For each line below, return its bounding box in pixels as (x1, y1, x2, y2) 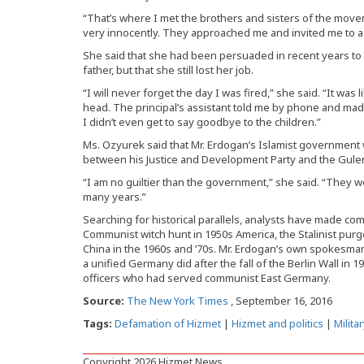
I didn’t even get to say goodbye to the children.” (83, 115, 321, 130)
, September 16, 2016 (228, 293, 332, 309)
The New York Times (127, 293, 228, 309)
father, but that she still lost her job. (83, 63, 253, 78)
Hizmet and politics (232, 316, 323, 331)
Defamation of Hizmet (115, 316, 221, 331)
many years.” (83, 189, 146, 205)
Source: (83, 293, 127, 309)
